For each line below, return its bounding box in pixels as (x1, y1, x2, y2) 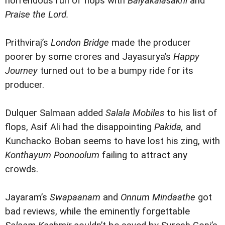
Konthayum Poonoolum (5, 150, 102, 161)
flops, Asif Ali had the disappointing (5, 122, 154, 133)
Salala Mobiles (105, 107, 167, 119)
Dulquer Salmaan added (5, 107, 105, 119)
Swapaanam (50, 192, 103, 203)
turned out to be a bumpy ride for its (40, 65, 193, 77)
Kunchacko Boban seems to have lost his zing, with (5, 136, 220, 147)
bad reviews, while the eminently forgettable (5, 206, 190, 217)
